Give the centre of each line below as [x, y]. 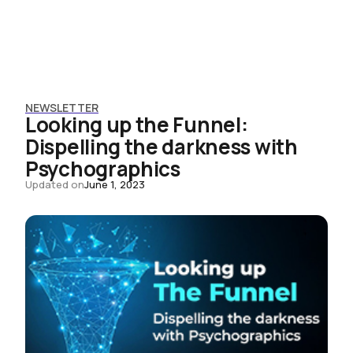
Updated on [55, 184]
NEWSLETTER [62, 108]
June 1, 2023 [115, 184]
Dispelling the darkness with [162, 147]
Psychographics [103, 169]
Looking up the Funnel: [137, 124]
